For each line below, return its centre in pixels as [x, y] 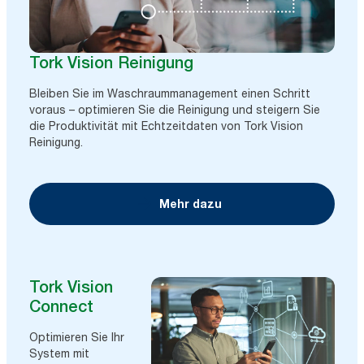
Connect [61, 307]
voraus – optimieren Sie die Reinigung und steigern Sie [175, 110]
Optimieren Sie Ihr [76, 337]
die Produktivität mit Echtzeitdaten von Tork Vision [166, 126]
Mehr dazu [190, 204]
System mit [59, 353]
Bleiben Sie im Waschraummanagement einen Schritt [170, 93]
